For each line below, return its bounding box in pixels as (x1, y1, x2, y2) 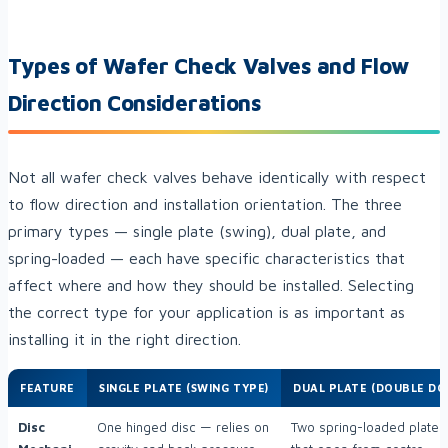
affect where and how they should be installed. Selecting (8, 276, 414, 295)
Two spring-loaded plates (291, 419, 446, 436)
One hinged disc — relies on (97, 419, 269, 436)
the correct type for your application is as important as (8, 303, 405, 322)
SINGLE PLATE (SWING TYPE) (99, 381, 269, 395)
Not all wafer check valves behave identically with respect (8, 168, 426, 187)
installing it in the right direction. (8, 330, 241, 349)
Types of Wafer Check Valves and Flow (8, 53, 409, 80)
